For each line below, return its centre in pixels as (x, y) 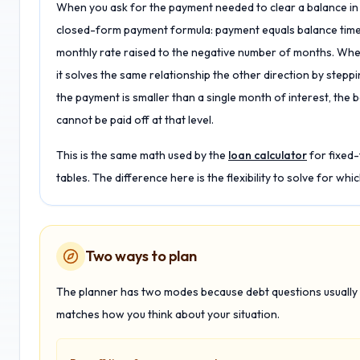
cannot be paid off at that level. (135, 120)
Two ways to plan (141, 256)
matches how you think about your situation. (168, 314)
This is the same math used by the (141, 155)
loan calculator (268, 155)
